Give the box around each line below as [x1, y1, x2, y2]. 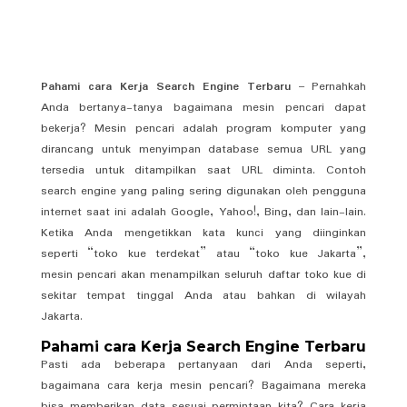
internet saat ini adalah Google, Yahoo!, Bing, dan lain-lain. [40, 202, 367, 222]
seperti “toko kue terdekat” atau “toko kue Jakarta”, [40, 243, 367, 263]
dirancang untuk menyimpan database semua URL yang [40, 139, 367, 159]
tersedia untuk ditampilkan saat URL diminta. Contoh [40, 160, 367, 180]
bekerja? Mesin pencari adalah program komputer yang [40, 118, 367, 138]
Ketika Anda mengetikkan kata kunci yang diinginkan [40, 223, 367, 243]
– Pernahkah [299, 76, 367, 96]
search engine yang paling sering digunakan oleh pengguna [40, 181, 367, 201]
